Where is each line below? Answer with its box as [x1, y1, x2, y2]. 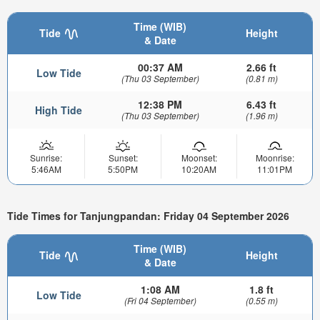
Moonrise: [255, 151, 294, 164]
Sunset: [108, 151, 138, 164]
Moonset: [181, 151, 217, 164]
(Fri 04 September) [124, 294, 196, 307]
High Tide [35, 103, 82, 118]
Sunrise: [30, 151, 62, 164]
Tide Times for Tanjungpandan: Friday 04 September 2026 [7, 208, 289, 223]
